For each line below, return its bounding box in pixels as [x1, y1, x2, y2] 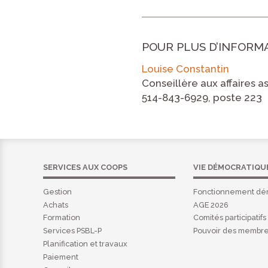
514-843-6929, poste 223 [142, 92, 262, 104]
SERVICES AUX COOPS [43, 162, 127, 172]
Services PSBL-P [43, 226, 102, 236]
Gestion [43, 187, 72, 196]
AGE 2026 [193, 200, 229, 209]
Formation [43, 213, 80, 223]
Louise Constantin [142, 63, 229, 75]
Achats [43, 200, 68, 209]
